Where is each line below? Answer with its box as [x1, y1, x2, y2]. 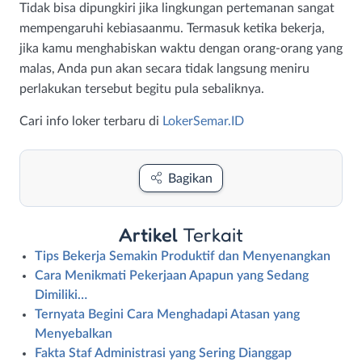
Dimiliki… [35, 288, 87, 302]
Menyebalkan [35, 327, 112, 341]
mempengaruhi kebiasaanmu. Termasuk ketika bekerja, [19, 22, 325, 36]
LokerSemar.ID [162, 115, 244, 128]
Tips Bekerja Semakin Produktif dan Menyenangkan [35, 250, 330, 263]
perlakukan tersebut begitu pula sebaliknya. [19, 82, 264, 96]
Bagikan [168, 172, 213, 186]
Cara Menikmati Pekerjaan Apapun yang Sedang [35, 269, 309, 283]
